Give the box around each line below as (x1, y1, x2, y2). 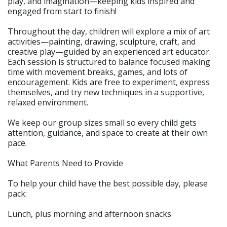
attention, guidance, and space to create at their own (8, 127, 208, 138)
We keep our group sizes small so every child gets (8, 117, 197, 128)
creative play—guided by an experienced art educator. (8, 46, 211, 57)
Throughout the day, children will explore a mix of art (8, 25, 210, 37)
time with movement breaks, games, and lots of (8, 66, 187, 78)
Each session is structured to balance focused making (8, 56, 210, 67)
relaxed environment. (8, 96, 88, 108)
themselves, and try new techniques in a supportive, (8, 86, 204, 98)
